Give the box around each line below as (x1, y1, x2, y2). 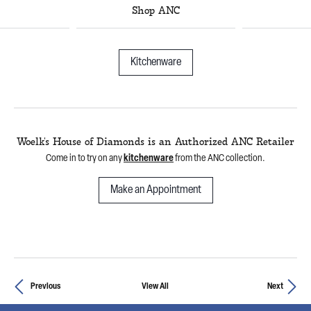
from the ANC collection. (174, 154, 265, 164)
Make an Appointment (110, 185, 201, 196)
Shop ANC (131, 6, 180, 17)
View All (142, 283, 169, 292)
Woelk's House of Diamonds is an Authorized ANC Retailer (17, 137, 294, 149)
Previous (31, 283, 60, 292)
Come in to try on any (46, 154, 122, 164)
